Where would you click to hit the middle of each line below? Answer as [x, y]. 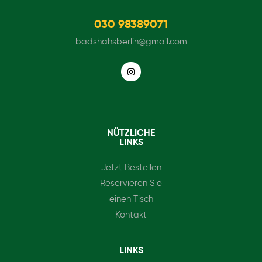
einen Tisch [131, 199]
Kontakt [131, 215]
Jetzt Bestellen [131, 168]
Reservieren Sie [131, 184]
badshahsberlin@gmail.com [131, 42]
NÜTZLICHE [131, 134]
